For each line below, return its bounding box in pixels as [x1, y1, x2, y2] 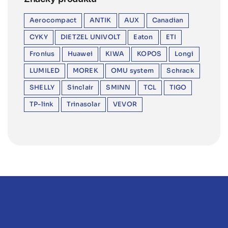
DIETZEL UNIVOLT [61, 33, 121, 41]
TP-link [30, 100, 54, 108]
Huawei [67, 49, 93, 58]
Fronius [30, 49, 55, 58]
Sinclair [67, 83, 94, 92]
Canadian [152, 16, 184, 24]
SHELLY [30, 83, 55, 92]
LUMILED [30, 66, 60, 75]
